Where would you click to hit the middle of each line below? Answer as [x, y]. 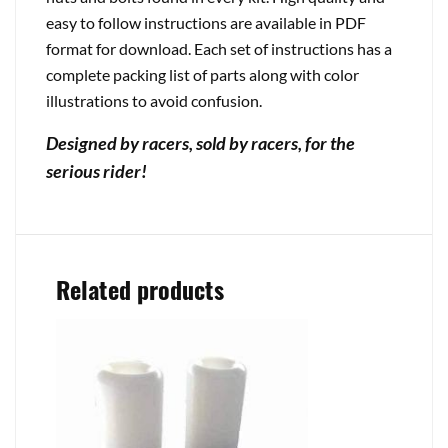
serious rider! [96, 171]
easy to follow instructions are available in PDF [206, 22]
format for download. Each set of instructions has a [219, 48]
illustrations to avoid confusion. [154, 100]
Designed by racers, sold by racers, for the [200, 143]
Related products [140, 289]
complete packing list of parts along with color [202, 74]
